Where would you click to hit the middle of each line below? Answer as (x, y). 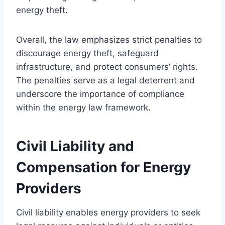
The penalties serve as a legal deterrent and (105, 80)
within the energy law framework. (83, 107)
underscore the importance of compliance (100, 94)
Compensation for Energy (103, 167)
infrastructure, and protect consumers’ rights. (107, 67)
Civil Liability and (75, 146)
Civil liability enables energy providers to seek (108, 212)
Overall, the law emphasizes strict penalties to (109, 39)
